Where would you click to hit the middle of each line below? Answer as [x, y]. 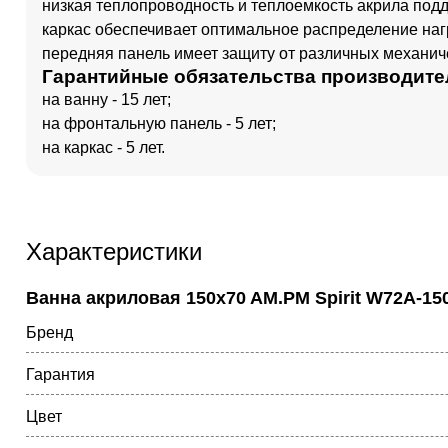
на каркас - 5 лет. [103, 147]
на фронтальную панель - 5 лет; [159, 123]
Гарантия [60, 374]
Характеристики [114, 251]
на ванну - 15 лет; [106, 99]
